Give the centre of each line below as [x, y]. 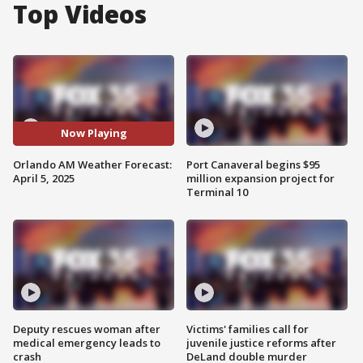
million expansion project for [261, 178]
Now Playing [94, 133]
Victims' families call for [248, 329]
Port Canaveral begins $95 [253, 164]
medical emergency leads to [87, 342]
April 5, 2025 [44, 178]
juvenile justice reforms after [261, 342]
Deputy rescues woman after [87, 329]
